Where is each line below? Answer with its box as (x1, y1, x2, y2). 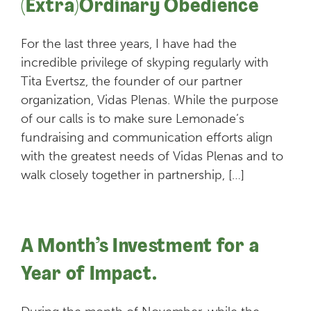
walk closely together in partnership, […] (21, 167, 244, 183)
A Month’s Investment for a (21, 236, 260, 257)
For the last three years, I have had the (21, 35, 237, 51)
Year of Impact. (21, 264, 158, 285)
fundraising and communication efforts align (21, 129, 273, 145)
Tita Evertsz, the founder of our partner (21, 73, 242, 89)
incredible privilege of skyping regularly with (21, 54, 269, 70)
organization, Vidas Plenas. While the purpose (21, 92, 278, 108)
